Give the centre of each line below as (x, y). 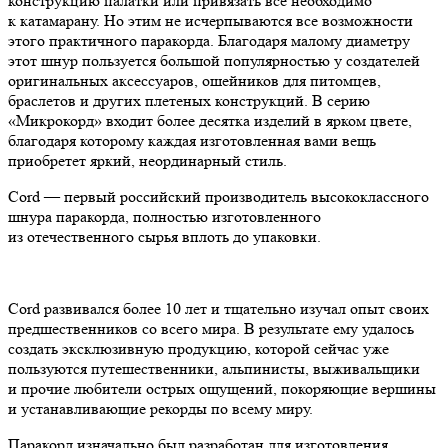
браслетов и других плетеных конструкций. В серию (189, 101)
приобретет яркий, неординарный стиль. (147, 161)
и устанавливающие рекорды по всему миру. (160, 409)
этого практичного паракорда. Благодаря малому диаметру (209, 41)
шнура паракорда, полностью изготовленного (164, 217)
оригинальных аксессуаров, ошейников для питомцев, (194, 81)
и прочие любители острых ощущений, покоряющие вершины (222, 389)
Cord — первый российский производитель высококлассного (218, 197)
